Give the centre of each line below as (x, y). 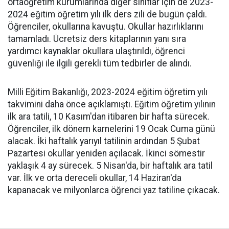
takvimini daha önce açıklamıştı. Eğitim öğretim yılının (112, 104)
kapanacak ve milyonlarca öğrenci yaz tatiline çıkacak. (114, 190)
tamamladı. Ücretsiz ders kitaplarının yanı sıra (97, 39)
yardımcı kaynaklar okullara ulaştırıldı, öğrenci (96, 51)
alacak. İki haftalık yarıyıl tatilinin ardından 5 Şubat (104, 141)
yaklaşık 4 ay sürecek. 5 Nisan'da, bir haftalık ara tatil (110, 165)
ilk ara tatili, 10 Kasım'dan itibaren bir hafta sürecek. (109, 116)
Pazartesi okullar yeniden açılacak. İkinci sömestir (106, 153)
